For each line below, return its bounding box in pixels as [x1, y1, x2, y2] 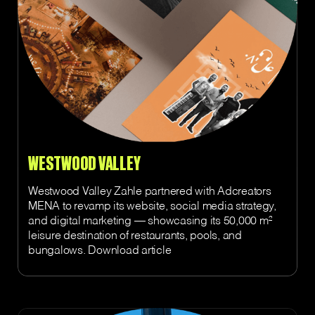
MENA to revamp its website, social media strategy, [28, 200, 277, 212]
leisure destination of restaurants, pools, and [28, 230, 242, 242]
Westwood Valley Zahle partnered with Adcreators [28, 186, 271, 198]
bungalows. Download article [28, 245, 172, 257]
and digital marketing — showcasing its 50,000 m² [28, 215, 272, 227]
